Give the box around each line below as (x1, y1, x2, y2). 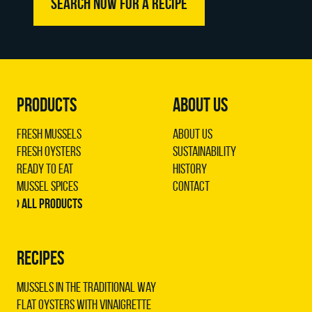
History (173, 161, 207, 177)
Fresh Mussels (17, 126, 81, 142)
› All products (17, 196, 82, 212)
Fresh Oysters (17, 143, 81, 159)
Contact (173, 178, 210, 194)
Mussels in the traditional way (17, 279, 156, 295)
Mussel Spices (17, 178, 78, 194)
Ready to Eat (17, 161, 73, 177)
